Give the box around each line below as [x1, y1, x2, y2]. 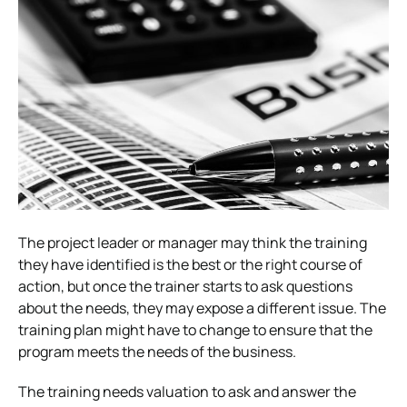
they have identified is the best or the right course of [18, 253, 362, 274]
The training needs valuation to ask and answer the [18, 381, 356, 402]
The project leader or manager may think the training [18, 232, 367, 253]
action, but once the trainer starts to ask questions [18, 275, 352, 296]
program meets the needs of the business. [18, 341, 296, 362]
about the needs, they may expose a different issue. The [18, 297, 386, 318]
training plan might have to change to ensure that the [18, 319, 372, 340]
